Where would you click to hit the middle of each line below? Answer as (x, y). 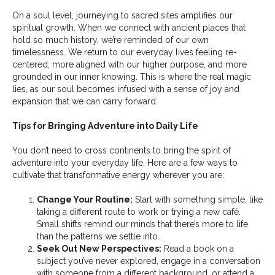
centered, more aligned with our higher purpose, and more (130, 65)
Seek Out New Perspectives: (99, 249)
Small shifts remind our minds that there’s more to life (142, 224)
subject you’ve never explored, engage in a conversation (149, 261)
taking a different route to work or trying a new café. (139, 212)
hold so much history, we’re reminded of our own (110, 40)
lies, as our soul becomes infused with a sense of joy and (126, 89)
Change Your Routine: (85, 200)
